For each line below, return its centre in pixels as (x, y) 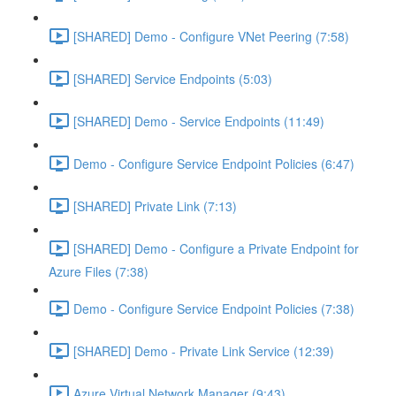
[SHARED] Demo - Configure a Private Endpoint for (216, 248)
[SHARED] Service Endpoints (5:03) (173, 78)
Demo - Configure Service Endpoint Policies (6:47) (214, 163)
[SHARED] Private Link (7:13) (155, 206)
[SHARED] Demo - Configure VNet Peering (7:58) (211, 36)
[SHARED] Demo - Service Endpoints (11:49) (199, 121)
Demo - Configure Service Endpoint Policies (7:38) (214, 308)
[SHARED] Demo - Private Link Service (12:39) (204, 350)
